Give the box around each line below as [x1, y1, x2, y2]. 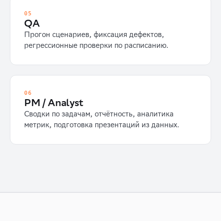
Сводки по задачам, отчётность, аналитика [24, 110, 174, 118]
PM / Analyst [24, 97, 83, 108]
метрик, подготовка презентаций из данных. [24, 120, 180, 129]
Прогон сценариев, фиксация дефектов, [24, 30, 164, 39]
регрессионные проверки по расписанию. [24, 41, 169, 50]
